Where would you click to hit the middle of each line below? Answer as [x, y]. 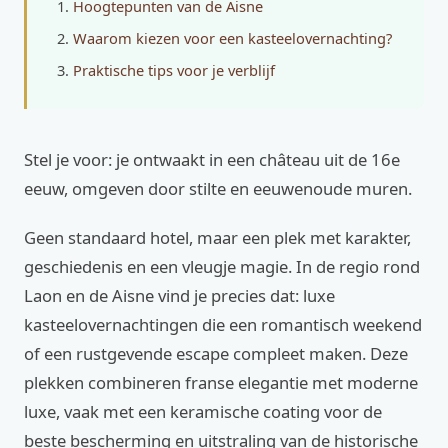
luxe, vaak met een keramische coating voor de [203, 411]
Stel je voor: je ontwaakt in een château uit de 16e [212, 159]
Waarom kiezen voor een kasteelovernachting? [232, 38]
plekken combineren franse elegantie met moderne [221, 382]
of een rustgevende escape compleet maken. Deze [216, 353]
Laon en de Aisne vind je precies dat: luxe [179, 295]
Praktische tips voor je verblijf [174, 70]
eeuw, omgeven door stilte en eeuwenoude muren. [218, 188]
